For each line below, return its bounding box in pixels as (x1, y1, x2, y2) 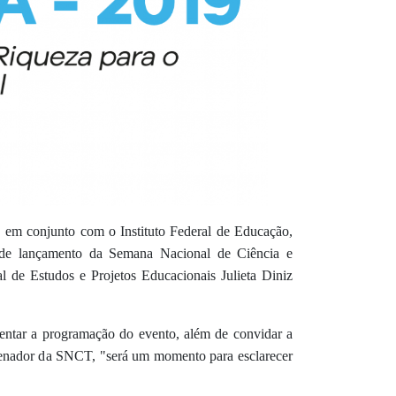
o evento (126, 326, 176, 342)
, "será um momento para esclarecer (92, 348, 293, 364)
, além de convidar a (175, 326, 293, 342)
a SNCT (45, 348, 93, 364)
